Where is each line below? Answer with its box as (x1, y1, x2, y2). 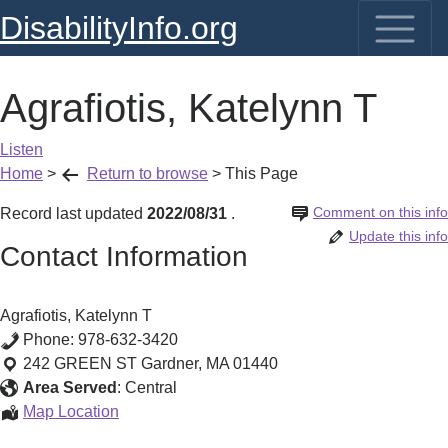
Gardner (141, 355, 198, 372)
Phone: (23, 331, 78, 348)
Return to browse (87, 165, 208, 182)
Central (125, 379, 177, 396)
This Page (225, 165, 298, 182)
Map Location (23, 403, 119, 420)
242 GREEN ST (23, 355, 137, 372)
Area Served (23, 379, 117, 396)
